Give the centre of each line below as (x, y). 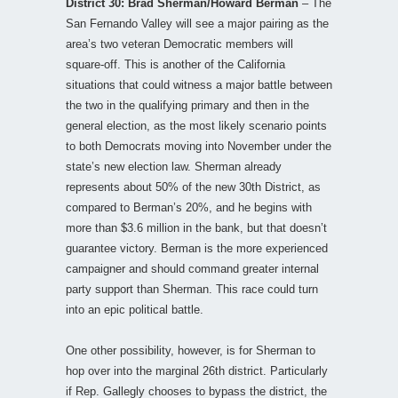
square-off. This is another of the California (175, 64)
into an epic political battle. (135, 309)
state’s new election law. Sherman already (174, 166)
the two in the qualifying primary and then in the (187, 105)
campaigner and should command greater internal (192, 268)
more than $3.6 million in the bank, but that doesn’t (196, 227)
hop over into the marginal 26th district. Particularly (197, 370)
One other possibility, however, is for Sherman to (191, 350)
